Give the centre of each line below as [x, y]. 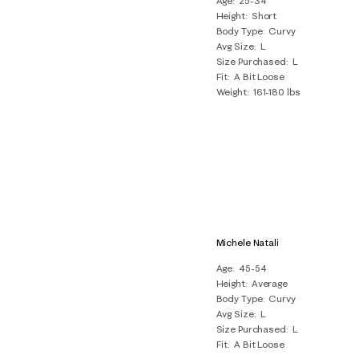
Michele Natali [247, 242]
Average [269, 283]
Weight [231, 91]
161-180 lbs [276, 91]
